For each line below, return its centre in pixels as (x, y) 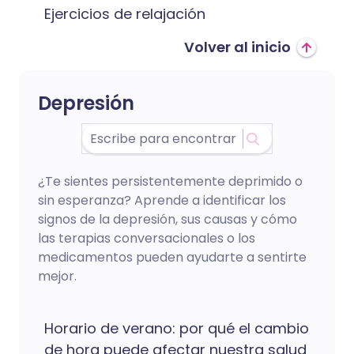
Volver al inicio (237, 47)
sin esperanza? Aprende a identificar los (162, 200)
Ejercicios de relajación (125, 14)
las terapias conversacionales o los (147, 238)
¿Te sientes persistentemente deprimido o (170, 181)
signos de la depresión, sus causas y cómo (168, 219)
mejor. (57, 276)
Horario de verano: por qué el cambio (177, 328)
